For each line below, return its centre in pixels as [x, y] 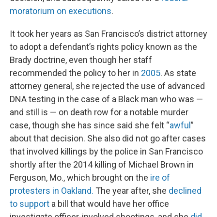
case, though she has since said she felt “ [90, 125]
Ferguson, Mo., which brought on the [80, 178]
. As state [178, 73]
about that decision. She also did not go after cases [108, 138]
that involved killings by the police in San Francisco [106, 151]
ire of [160, 178]
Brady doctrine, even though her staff [81, 60]
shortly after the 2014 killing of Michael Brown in [102, 164]
